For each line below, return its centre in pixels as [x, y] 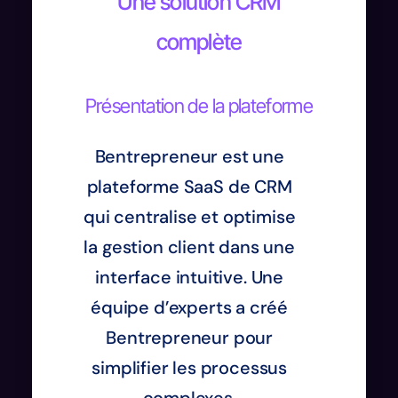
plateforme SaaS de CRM [189, 186]
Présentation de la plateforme [199, 105]
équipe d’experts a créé [190, 307]
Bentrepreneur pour [190, 337]
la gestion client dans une [189, 247]
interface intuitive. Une [190, 277]
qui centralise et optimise [189, 216]
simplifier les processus [190, 367]
